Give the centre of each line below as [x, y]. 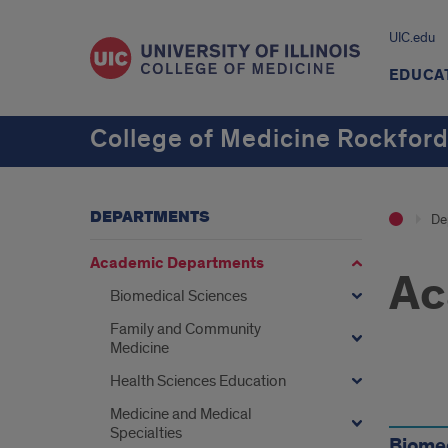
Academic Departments [177, 263]
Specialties [146, 433]
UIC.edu [411, 37]
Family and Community [185, 329]
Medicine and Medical [181, 414]
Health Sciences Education [198, 381]
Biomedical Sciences [178, 296]
